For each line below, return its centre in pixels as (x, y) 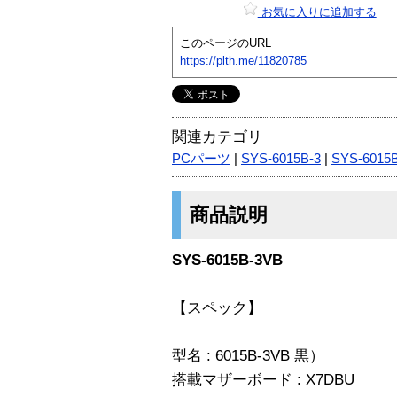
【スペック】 (217, 307)
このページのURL (226, 43)
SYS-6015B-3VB (227, 260)
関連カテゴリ (217, 136)
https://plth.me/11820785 (243, 60)
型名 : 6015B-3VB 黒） (248, 355)
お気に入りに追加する (317, 12)
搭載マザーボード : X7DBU (263, 379)
